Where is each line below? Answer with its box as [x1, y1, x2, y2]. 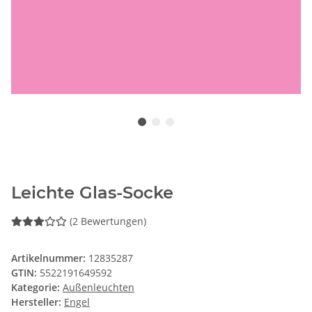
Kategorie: [11, 281, 63, 295]
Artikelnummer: [11, 251, 88, 265]
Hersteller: [11, 295, 61, 309]
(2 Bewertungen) [70, 214, 146, 228]
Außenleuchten [63, 281, 134, 295]
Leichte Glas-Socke [11, 182, 173, 203]
